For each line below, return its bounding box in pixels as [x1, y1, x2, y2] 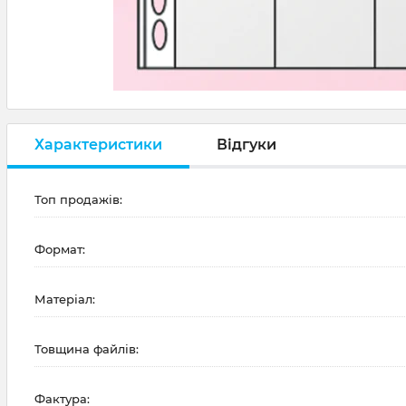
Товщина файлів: [34, 342, 139, 356]
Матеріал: [34, 292, 95, 306]
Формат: [34, 242, 85, 256]
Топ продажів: [34, 192, 122, 207]
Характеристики [34, 135, 162, 153]
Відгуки [217, 135, 276, 153]
